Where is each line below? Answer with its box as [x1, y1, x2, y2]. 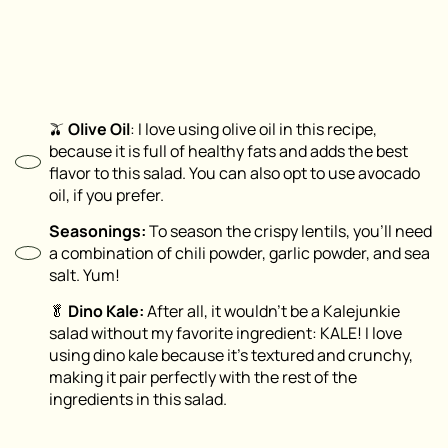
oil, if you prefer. [49, 184, 164, 207]
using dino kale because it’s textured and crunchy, [49, 344, 413, 367]
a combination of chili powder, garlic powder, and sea [49, 242, 430, 265]
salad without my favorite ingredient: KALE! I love [49, 322, 402, 345]
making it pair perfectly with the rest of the [49, 366, 357, 389]
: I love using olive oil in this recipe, [130, 118, 377, 141]
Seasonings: [49, 220, 146, 243]
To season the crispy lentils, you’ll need [146, 220, 432, 243]
